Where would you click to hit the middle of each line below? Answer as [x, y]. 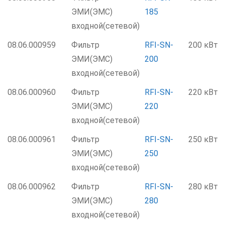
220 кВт [203, 92]
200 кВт [203, 45]
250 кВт [203, 139]
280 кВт [203, 187]
